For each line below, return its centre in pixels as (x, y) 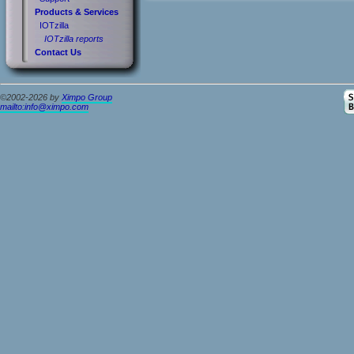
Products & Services (77, 12)
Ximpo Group (87, 98)
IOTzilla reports (74, 39)
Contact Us (58, 52)
